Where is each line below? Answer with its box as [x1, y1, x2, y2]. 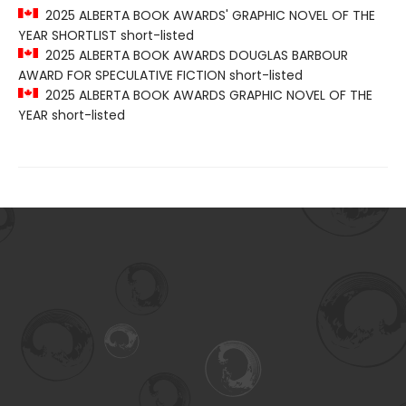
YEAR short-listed [18, 106, 125, 125]
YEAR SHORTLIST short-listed [18, 26, 194, 45]
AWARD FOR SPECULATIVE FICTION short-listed [18, 66, 303, 85]
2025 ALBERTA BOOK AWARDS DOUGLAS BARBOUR [38, 46, 348, 65]
